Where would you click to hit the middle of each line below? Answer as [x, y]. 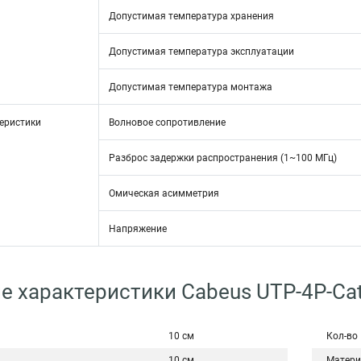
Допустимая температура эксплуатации [201, 52]
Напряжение [138, 229]
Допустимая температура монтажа [191, 87]
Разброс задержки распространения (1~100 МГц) [223, 158]
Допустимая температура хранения [191, 16]
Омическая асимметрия [164, 193]
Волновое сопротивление [167, 122]
